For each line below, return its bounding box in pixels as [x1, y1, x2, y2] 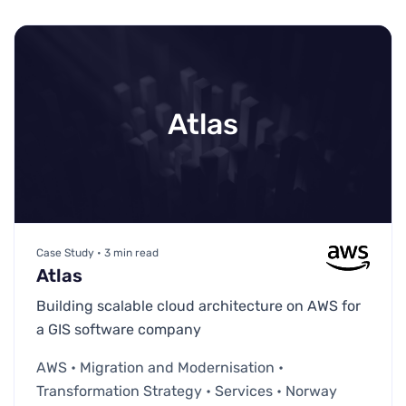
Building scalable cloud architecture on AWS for [36, 296, 361, 314]
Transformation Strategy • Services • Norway [36, 382, 337, 400]
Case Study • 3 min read [36, 246, 159, 259]
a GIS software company [36, 320, 201, 338]
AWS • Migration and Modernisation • [36, 358, 284, 376]
